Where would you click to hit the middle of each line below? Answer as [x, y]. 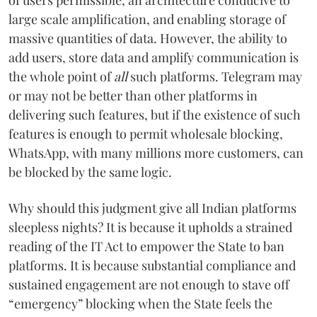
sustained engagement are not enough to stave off [149, 284]
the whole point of [61, 76]
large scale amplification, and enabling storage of [147, 19]
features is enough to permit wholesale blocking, [146, 133]
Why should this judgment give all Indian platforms [152, 208]
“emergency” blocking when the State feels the [140, 303]
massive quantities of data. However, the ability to [148, 38]
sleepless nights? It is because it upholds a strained [150, 227]
